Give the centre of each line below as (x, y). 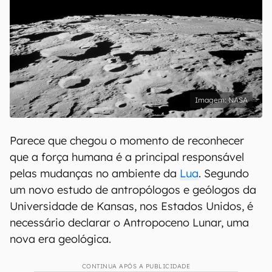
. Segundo (224, 173)
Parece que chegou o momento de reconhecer (127, 141)
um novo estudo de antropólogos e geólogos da (133, 190)
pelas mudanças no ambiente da (95, 173)
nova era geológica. (60, 239)
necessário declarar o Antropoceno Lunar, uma (129, 223)
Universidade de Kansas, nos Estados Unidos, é (131, 206)
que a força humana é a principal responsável (127, 157)
